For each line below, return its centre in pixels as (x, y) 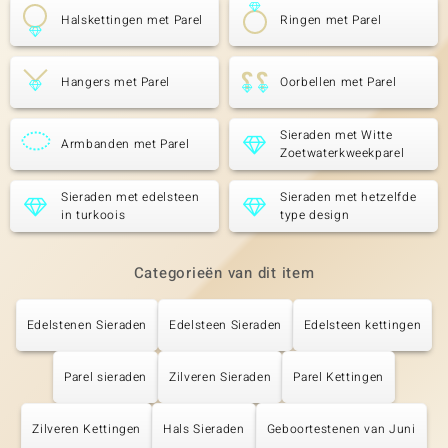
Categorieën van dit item (224, 273)
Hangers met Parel (116, 82)
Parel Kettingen (338, 377)
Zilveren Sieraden (220, 377)
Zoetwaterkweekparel (342, 153)
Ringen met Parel (331, 20)
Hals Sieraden (204, 429)
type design (315, 215)
